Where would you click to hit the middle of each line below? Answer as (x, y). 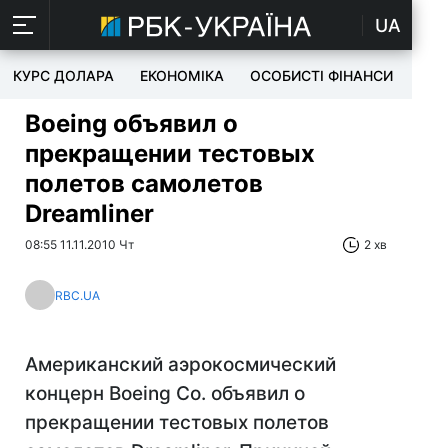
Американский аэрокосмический (180, 364)
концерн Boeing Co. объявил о (165, 393)
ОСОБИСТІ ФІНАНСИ (321, 75)
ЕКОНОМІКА (182, 75)
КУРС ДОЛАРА (63, 75)
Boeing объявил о (131, 123)
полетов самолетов (144, 183)
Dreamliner (89, 213)
